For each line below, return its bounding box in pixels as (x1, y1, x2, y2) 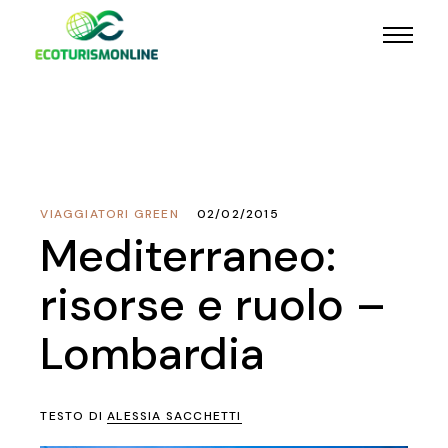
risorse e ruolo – (40, 275, 387, 334)
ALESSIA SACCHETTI (107, 408, 242, 424)
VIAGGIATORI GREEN (40, 206, 179, 222)
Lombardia (40, 324, 266, 383)
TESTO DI (40, 408, 108, 424)
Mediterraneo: (40, 226, 337, 285)
